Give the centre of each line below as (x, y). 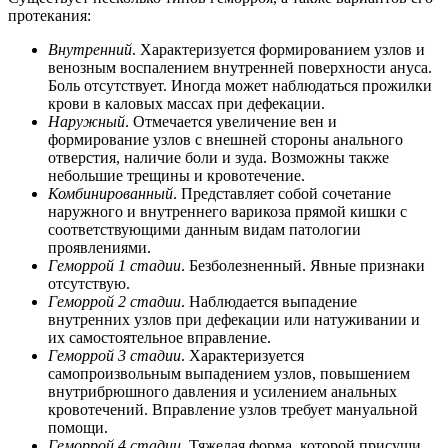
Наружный (86, 121)
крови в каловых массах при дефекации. (186, 103)
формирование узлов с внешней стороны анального (225, 139)
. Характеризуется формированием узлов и (278, 49)
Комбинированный (110, 193)
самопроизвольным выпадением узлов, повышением (229, 373)
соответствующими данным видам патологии (204, 229)
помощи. (78, 427)
